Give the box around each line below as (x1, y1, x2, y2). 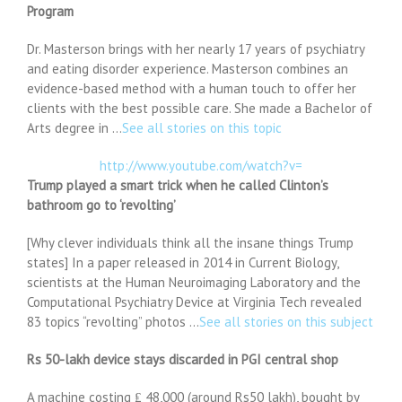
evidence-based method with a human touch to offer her (27, 79, 356, 97)
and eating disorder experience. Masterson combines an (27, 59, 348, 77)
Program (27, 2, 74, 20)
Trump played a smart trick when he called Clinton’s (27, 176, 328, 194)
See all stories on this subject (199, 312, 373, 330)
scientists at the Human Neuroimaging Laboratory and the (27, 273, 361, 291)
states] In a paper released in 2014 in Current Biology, (27, 253, 338, 271)
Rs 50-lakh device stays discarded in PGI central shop (27, 350, 338, 368)
